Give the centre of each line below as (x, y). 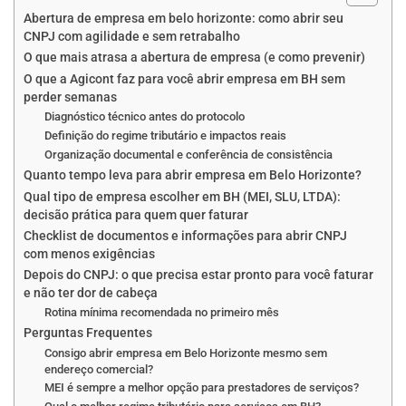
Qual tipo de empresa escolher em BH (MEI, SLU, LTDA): (182, 198)
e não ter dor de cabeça (91, 294)
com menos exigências (89, 255)
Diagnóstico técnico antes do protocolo (144, 117)
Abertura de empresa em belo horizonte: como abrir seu (184, 19)
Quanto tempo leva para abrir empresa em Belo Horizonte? (193, 176)
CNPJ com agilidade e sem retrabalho (132, 37)
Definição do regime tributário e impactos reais (165, 136)
